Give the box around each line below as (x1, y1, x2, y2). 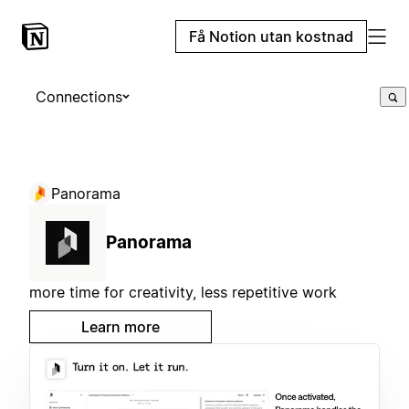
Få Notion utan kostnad (189, 27, 353, 46)
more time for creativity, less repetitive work (29, 283, 337, 301)
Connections (36, 88, 122, 106)
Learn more (81, 318, 160, 336)
